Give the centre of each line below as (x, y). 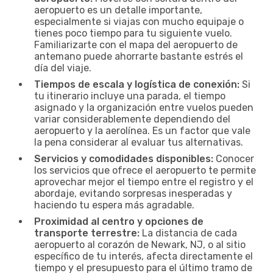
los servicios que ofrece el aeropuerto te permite (145, 170)
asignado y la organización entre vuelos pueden (144, 107)
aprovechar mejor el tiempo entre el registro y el (144, 182)
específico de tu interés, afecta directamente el (144, 256)
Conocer (234, 158)
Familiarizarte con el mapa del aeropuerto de (136, 44)
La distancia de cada (188, 233)
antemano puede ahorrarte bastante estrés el (139, 56)
